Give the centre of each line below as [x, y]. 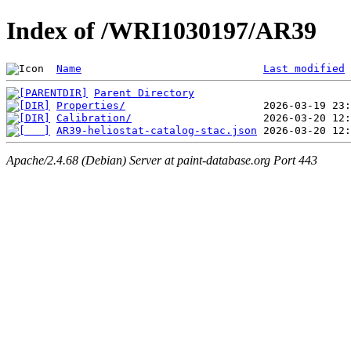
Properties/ [91, 105]
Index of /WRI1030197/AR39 [161, 31]
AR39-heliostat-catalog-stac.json [157, 130]
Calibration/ [94, 118]
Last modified [304, 68]
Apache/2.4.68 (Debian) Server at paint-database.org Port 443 [162, 161]
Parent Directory [144, 92]
